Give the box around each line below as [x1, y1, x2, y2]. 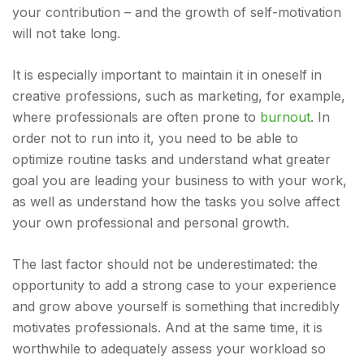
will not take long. [12, 25, 120, 41]
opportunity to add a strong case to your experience [12, 277, 336, 293]
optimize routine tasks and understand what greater [12, 151, 331, 167]
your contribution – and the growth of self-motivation [12, 4, 341, 20]
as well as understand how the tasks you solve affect [12, 193, 340, 210]
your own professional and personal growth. [12, 214, 289, 231]
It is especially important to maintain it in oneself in [12, 67, 322, 83]
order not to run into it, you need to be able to [12, 130, 298, 146]
